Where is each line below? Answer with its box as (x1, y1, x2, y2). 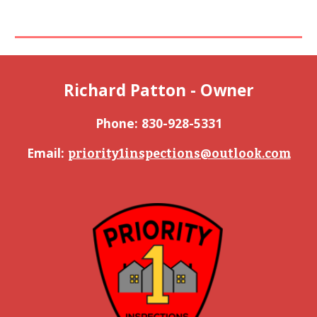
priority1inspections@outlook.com (67, 146, 291, 161)
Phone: (95, 115, 142, 132)
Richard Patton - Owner (63, 79, 254, 101)
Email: (26, 144, 68, 161)
